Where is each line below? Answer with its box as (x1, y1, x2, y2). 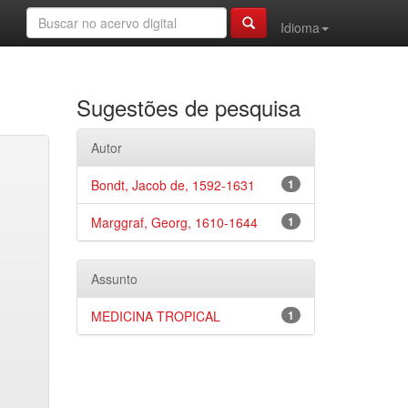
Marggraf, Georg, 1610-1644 (90, 213, 258, 231)
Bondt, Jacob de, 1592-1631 (90, 176, 255, 194)
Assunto (90, 270, 138, 288)
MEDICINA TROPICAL (90, 307, 220, 325)
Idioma (280, 18, 320, 36)
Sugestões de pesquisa (76, 91, 301, 123)
